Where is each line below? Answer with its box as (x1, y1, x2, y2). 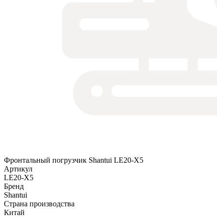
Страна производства (4, 200, 75, 208)
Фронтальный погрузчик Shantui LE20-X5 (4, 156, 143, 165)
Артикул (4, 165, 32, 173)
